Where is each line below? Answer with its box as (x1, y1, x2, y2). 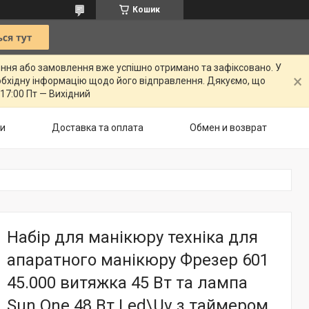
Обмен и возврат (190, 122, 267, 133)
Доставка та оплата (52, 122, 143, 133)
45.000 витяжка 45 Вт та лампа (7, 273, 248, 292)
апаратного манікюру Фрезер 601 (7, 250, 269, 270)
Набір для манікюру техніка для (7, 228, 258, 247)
